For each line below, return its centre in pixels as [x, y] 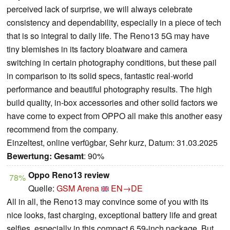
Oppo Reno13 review [69, 175]
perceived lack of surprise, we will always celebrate [100, 9]
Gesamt [69, 156]
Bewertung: [29, 156]
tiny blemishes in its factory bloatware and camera [97, 49]
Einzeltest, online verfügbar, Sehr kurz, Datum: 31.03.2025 [112, 142]
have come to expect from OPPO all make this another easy [114, 116]
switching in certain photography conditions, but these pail [112, 62]
